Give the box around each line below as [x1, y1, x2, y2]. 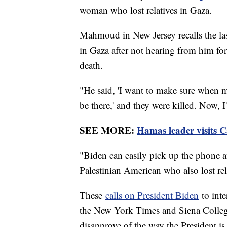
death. [80, 58, 103, 71]
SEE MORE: [80, 123, 137, 137]
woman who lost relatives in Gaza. [80, 3, 212, 16]
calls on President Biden [105, 188, 199, 201]
